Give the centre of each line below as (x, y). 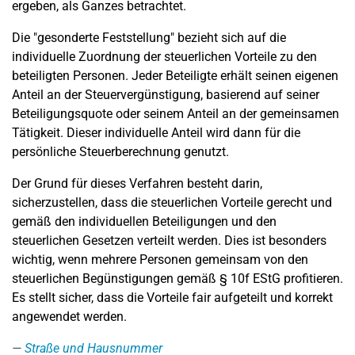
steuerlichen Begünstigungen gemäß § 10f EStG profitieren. (177, 279)
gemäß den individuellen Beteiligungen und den (144, 221)
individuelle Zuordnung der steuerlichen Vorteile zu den (164, 57)
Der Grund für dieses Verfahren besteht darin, (137, 183)
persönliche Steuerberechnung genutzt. (120, 152)
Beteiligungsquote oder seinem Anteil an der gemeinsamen (176, 114)
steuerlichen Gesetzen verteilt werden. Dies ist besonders (169, 240)
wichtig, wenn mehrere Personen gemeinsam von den (160, 260)
